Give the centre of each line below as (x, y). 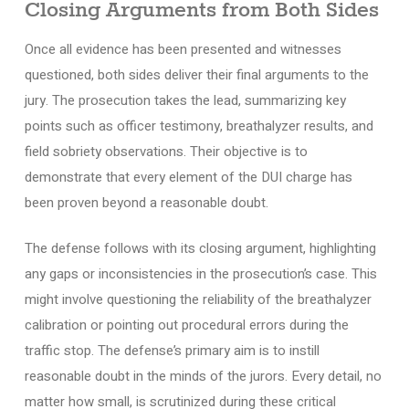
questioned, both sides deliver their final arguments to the (196, 74)
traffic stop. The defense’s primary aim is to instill (172, 351)
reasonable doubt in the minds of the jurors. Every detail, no (203, 376)
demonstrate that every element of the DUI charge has (188, 177)
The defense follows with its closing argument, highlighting (200, 248)
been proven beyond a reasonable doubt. (146, 202)
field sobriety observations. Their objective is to (166, 151)
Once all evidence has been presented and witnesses (183, 49)
